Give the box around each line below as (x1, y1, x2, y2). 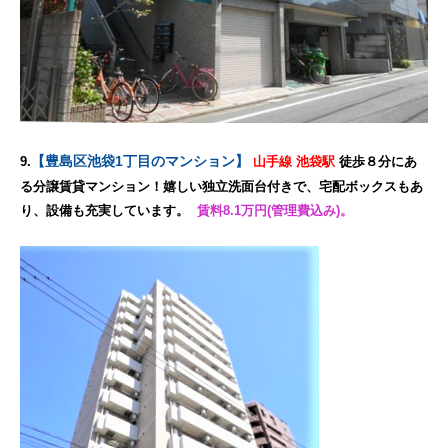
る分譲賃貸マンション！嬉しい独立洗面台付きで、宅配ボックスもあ (20, 178, 423, 194)
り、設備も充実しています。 (20, 202, 193, 218)
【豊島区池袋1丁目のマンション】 (31, 152, 249, 169)
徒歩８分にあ (339, 153, 417, 169)
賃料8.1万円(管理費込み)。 (193, 202, 353, 218)
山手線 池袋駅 (253, 153, 339, 169)
